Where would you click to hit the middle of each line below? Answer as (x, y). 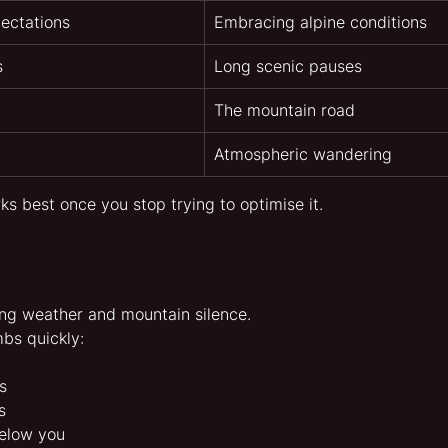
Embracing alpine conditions (320, 22)
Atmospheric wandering (303, 154)
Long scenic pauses (288, 66)
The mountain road (284, 110)
